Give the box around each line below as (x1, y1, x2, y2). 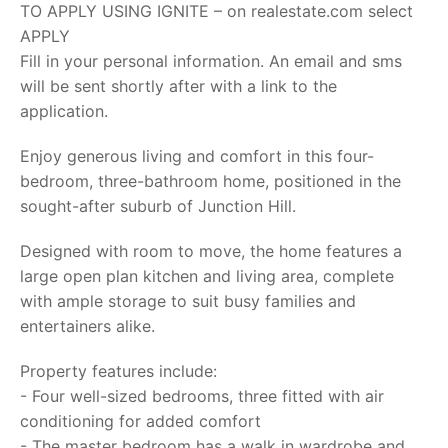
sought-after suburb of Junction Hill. (20, 196, 296, 216)
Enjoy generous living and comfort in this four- (20, 146, 374, 166)
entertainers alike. (20, 316, 155, 336)
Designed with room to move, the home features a (20, 241, 402, 261)
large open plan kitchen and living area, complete (20, 266, 394, 286)
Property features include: (20, 361, 217, 381)
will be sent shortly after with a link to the (20, 76, 337, 96)
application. (20, 101, 108, 121)
